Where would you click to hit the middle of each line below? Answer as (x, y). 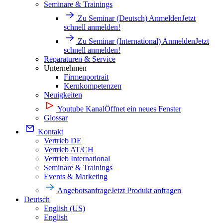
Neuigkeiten (63, 95)
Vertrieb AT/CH (69, 150)
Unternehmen (65, 68)
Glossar (56, 118)
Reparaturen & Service (80, 59)
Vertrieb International (77, 159)
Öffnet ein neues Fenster (143, 109)
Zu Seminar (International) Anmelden (136, 41)
